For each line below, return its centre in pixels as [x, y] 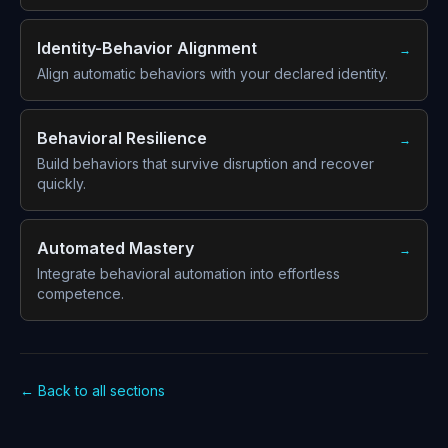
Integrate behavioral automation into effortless [188, 273]
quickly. [61, 183]
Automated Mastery [115, 248]
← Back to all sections [92, 390]
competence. [80, 293]
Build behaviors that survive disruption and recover [205, 163]
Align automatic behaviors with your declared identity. [212, 73]
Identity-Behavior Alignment [147, 48]
